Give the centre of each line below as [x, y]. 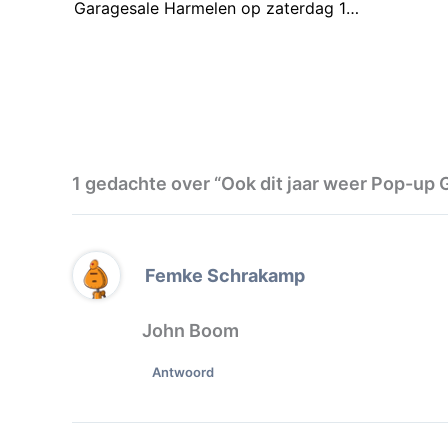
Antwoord [183, 372]
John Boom [190, 331]
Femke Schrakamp [225, 275]
